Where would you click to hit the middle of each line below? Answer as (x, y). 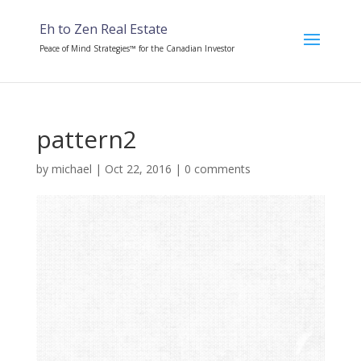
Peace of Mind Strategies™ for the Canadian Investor (137, 48)
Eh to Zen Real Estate (103, 29)
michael (71, 169)
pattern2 (86, 139)
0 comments (217, 169)
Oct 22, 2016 (138, 169)
